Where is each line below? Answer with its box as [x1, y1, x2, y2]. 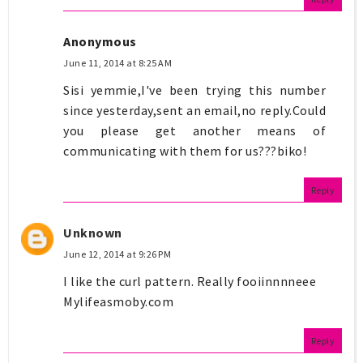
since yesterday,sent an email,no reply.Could [63, 101, 326, 118]
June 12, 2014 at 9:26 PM [63, 247, 171, 260]
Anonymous [63, 32, 137, 49]
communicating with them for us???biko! [63, 142, 306, 159]
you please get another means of [63, 122, 326, 139]
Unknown [63, 224, 122, 241]
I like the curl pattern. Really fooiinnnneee [63, 272, 316, 289]
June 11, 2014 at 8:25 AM [63, 56, 172, 69]
